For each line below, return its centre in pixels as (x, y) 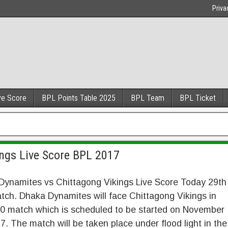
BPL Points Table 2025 (79, 98)
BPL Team (148, 98)
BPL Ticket (198, 98)
